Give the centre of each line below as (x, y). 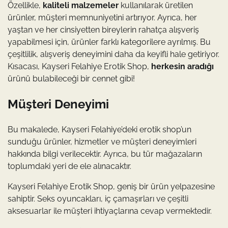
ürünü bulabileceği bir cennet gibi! (71, 78)
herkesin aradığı (182, 66)
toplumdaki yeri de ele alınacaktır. (69, 166)
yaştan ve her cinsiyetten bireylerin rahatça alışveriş (103, 30)
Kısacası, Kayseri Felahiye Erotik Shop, (79, 66)
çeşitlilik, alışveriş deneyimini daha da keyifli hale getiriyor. (113, 54)
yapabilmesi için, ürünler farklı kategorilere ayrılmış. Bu (109, 42)
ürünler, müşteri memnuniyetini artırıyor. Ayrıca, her (102, 17)
